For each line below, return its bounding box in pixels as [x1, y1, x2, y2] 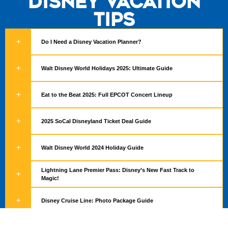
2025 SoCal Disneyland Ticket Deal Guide [41, 118, 151, 125]
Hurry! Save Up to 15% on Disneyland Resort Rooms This [41, 220, 195, 226]
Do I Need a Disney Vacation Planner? [41, 39, 141, 45]
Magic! [41, 175, 59, 182]
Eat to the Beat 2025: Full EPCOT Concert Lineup [41, 92, 173, 98]
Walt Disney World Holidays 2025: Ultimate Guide [41, 65, 173, 72]
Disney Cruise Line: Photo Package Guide [41, 197, 153, 204]
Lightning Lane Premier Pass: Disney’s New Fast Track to [41, 167, 194, 174]
